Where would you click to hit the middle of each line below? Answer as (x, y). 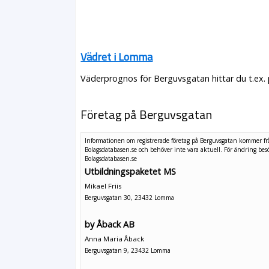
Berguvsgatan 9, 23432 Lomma (128, 250)
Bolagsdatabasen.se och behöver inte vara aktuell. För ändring (172, 149)
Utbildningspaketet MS (131, 172)
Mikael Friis (104, 186)
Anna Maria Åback (115, 238)
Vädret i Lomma (117, 57)
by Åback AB (110, 224)
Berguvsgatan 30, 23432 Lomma (130, 198)
